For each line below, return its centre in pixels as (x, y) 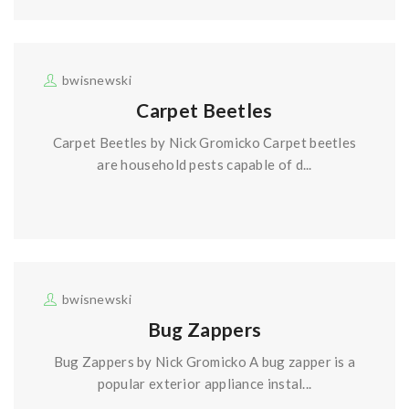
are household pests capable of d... (204, 165)
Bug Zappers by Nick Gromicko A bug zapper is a (204, 362)
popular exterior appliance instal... (204, 384)
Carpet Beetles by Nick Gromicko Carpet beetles (204, 143)
